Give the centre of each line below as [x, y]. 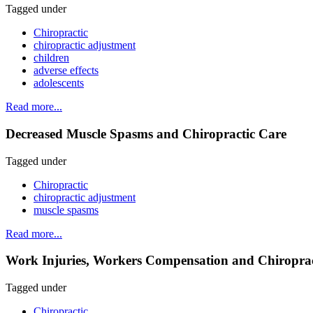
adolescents [59, 83]
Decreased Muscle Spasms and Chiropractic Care [146, 133]
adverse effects [66, 71]
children [51, 58]
